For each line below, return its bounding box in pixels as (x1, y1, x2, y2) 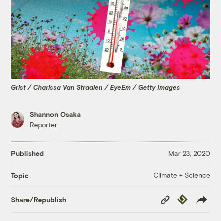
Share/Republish (11, 195, 67, 204)
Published (11, 148, 44, 157)
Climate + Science (153, 171, 210, 180)
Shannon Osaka (30, 110, 81, 119)
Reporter (30, 120, 58, 129)
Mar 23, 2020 (168, 148, 210, 157)
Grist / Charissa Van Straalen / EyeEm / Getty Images (11, 83, 181, 91)
